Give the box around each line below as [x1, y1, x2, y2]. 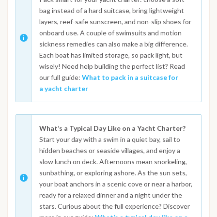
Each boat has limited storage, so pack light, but [39, 50, 183, 59]
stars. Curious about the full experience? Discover [39, 201, 190, 210]
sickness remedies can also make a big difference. [39, 39, 188, 48]
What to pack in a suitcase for [82, 73, 178, 81]
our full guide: [39, 73, 82, 81]
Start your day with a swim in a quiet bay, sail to [39, 135, 180, 143]
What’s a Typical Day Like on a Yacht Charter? [39, 124, 186, 132]
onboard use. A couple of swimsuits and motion [39, 28, 182, 37]
